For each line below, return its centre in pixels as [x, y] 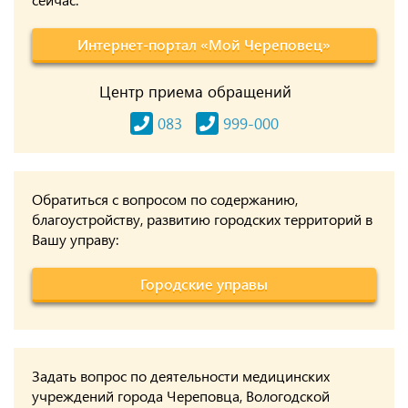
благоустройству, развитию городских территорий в [202, 219]
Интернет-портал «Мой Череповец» [204, 44]
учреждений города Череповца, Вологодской [181, 396]
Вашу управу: [75, 239]
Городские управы [204, 284]
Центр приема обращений [195, 92]
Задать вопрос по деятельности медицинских [181, 376]
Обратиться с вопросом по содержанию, [165, 199]
